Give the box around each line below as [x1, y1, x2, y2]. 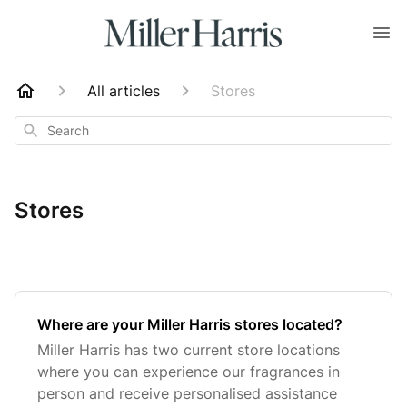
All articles [87, 82, 160, 100]
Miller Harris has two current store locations [37, 341, 340, 359]
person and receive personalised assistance [37, 384, 337, 402]
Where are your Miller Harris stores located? [37, 315, 342, 333]
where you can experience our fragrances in [37, 362, 340, 381]
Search [21, 121, 60, 136]
